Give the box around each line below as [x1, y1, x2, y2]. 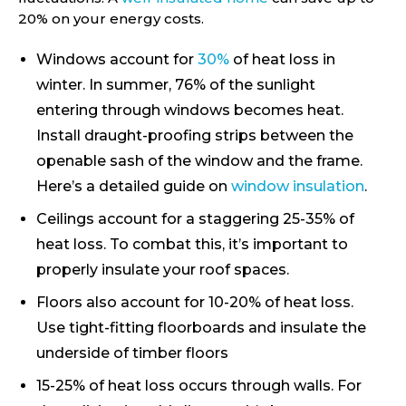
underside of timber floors [36, 343, 228, 362]
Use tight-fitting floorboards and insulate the [36, 318, 366, 336]
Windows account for [36, 50, 198, 68]
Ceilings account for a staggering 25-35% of [36, 209, 354, 227]
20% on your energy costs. [18, 9, 204, 27]
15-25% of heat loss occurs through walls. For [36, 376, 362, 394]
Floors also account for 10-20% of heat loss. [36, 293, 353, 311]
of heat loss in [229, 50, 335, 68]
